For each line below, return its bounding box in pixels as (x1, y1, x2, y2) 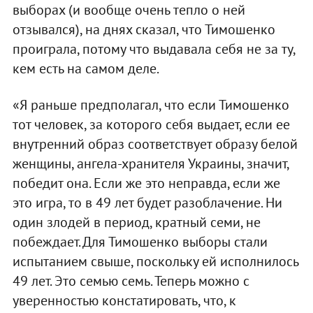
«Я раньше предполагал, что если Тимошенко (12, 95, 289, 114)
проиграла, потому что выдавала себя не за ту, (12, 39, 295, 58)
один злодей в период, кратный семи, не (12, 212, 261, 231)
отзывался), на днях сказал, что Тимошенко (12, 20, 275, 38)
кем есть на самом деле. (12, 59, 159, 78)
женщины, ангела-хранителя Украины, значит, (12, 154, 289, 173)
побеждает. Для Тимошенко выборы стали (12, 232, 268, 251)
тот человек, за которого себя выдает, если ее (12, 115, 290, 133)
